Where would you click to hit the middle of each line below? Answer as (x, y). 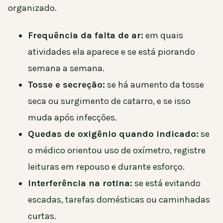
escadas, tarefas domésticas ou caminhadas (119, 200)
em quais (163, 36)
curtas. (42, 216)
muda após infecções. (72, 118)
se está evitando (167, 183)
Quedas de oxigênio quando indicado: (113, 134)
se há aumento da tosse (155, 85)
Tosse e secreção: (66, 85)
